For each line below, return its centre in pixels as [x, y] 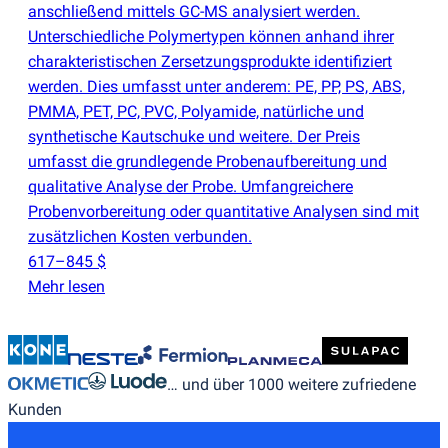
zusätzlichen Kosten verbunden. [140, 236]
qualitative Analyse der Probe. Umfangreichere [190, 186]
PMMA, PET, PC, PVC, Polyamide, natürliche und [196, 111]
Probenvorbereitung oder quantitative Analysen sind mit [223, 211]
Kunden [35, 410]
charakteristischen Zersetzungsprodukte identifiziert [210, 61]
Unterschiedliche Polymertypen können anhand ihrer [211, 36]
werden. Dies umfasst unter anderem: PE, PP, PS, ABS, [216, 86]
